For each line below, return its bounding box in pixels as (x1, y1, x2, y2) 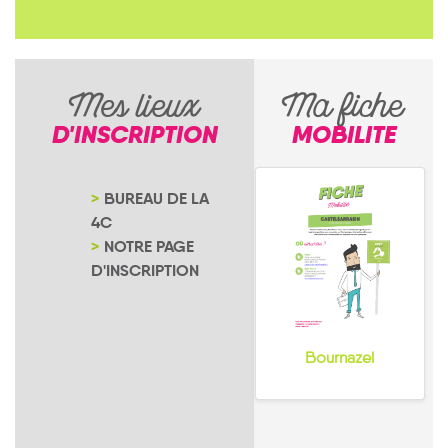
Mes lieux (70, 84, 199, 137)
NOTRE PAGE (104, 236, 194, 257)
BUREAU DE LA (104, 188, 209, 209)
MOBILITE (291, 119, 396, 150)
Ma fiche (283, 84, 404, 137)
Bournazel (305, 347, 374, 367)
